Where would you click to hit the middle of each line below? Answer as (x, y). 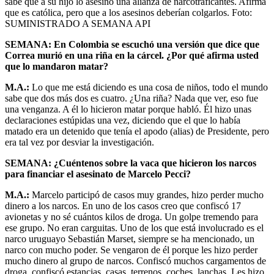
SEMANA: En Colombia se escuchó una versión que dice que (132, 44)
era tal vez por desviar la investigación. (80, 142)
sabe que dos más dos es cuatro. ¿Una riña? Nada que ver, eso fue (131, 98)
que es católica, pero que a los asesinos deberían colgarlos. (117, 12)
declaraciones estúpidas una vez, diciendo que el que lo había (123, 120)
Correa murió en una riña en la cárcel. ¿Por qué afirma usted (132, 55)
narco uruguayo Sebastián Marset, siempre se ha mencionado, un (130, 239)
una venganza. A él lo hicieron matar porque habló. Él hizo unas (128, 109)
